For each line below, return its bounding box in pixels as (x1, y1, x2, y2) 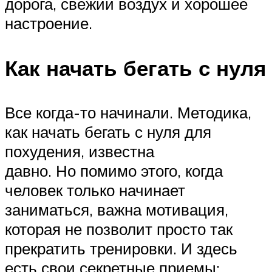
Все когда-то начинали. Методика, (5, 102, 251, 122)
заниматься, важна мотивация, (5, 199, 228, 219)
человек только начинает (5, 180, 185, 200)
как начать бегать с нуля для (5, 121, 211, 141)
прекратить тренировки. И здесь (5, 238, 237, 258)
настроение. (5, 13, 92, 33)
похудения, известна (5, 141, 154, 161)
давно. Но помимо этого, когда (5, 160, 223, 180)
